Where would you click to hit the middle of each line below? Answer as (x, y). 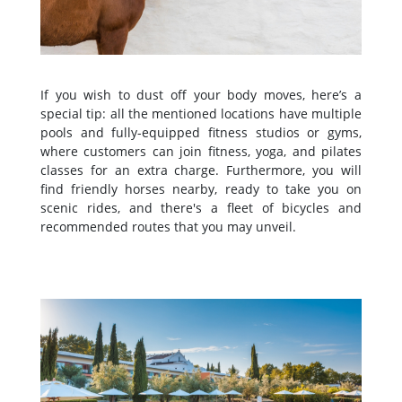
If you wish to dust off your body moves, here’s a (201, 95)
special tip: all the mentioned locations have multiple (201, 114)
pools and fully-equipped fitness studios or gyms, (201, 133)
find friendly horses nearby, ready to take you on (201, 189)
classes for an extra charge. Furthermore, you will (201, 170)
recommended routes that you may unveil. (168, 227)
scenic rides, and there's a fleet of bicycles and (201, 208)
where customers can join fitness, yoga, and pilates (201, 152)
